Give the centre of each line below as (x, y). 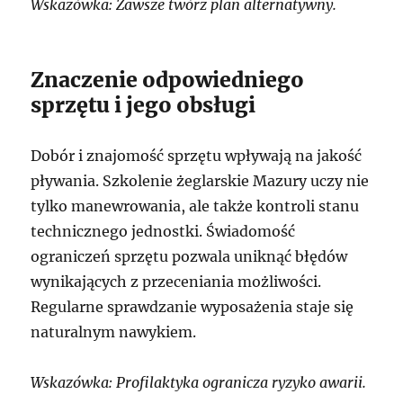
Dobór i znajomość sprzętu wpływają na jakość (197, 156)
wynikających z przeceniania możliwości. (176, 282)
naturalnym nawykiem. (114, 332)
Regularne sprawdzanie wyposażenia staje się (193, 307)
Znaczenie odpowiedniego (168, 80)
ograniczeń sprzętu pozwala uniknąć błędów (189, 257)
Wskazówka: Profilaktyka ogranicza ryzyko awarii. (199, 383)
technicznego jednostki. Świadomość (163, 232)
